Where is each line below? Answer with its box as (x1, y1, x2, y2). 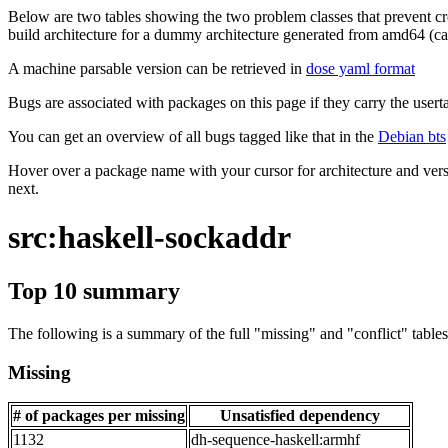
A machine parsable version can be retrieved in (8, 60, 306, 77)
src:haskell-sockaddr (8, 219, 291, 256)
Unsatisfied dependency (219, 407, 380, 425)
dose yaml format (306, 60, 415, 77)
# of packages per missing (13, 407, 185, 425)
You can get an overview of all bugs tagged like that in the (8, 128, 378, 145)
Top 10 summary (8, 277, 180, 304)
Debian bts (378, 128, 446, 145)
